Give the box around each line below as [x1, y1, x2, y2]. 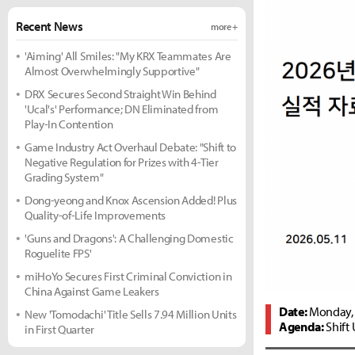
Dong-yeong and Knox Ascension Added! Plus [25, 193, 237, 208]
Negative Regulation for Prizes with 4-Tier [25, 155, 219, 170]
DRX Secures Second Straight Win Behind [25, 86, 216, 101]
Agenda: [279, 318, 324, 334]
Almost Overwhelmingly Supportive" [25, 63, 200, 78]
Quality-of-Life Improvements [25, 208, 166, 223]
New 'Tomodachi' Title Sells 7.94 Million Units [25, 307, 237, 322]
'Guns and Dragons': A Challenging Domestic [25, 231, 234, 246]
